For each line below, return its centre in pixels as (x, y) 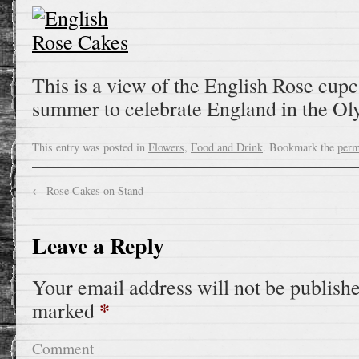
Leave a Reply (98, 246)
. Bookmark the (300, 147)
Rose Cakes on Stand (93, 190)
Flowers (166, 147)
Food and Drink (227, 147)
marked (66, 310)
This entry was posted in (90, 147)
